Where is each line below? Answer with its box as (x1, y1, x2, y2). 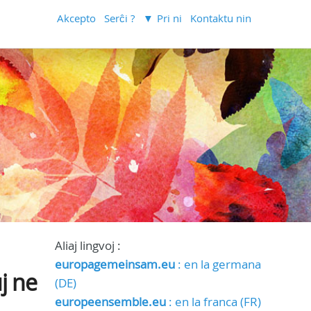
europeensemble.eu (54, 294, 166, 310)
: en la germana (174, 256, 261, 272)
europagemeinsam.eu (54, 256, 175, 272)
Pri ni (157, 11, 183, 25)
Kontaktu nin (190, 11, 252, 25)
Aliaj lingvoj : (54, 237, 121, 253)
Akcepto (57, 11, 96, 25)
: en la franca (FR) (165, 294, 261, 310)
